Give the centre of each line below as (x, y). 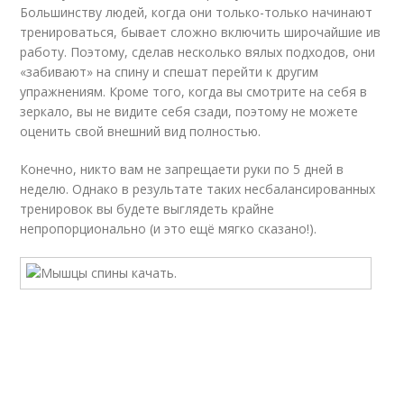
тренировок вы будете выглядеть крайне (147, 209)
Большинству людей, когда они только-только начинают (197, 12)
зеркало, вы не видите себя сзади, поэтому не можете (189, 111)
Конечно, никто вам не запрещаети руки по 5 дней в (182, 169)
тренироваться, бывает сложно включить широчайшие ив (201, 32)
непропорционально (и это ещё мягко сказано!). (169, 229)
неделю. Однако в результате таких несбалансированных (198, 189)
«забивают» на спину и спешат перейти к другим (170, 72)
